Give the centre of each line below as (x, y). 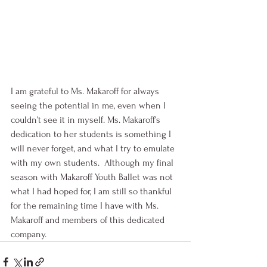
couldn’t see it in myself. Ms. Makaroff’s (87, 120)
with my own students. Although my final (93, 163)
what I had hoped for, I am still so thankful (92, 192)
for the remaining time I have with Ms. (86, 206)
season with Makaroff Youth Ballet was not (93, 177)
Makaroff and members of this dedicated (89, 220)
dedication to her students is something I (92, 134)
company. (32, 235)
